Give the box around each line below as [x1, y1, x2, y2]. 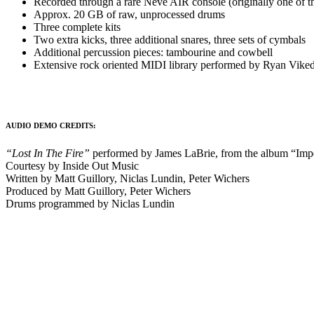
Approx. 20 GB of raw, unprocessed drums [34, 8, 225, 21]
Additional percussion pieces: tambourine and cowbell [34, 46, 273, 59]
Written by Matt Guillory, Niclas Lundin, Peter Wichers [6, 172, 250, 185]
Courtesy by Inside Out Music [6, 160, 139, 172]
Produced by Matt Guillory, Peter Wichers [6, 185, 191, 198]
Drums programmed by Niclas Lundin [6, 198, 175, 210]
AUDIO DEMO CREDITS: [6, 121, 96, 130]
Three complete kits [34, 21, 121, 34]
